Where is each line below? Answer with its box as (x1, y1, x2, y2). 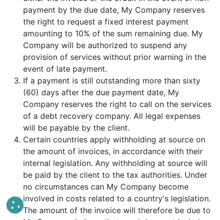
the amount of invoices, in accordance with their (23, 146, 203, 156)
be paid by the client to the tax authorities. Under (23, 170, 207, 180)
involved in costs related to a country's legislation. (23, 193, 211, 203)
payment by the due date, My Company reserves (23, 5, 205, 15)
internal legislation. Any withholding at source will (23, 158, 207, 168)
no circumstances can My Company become (23, 182, 189, 192)
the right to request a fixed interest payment (23, 17, 189, 27)
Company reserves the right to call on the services (23, 99, 211, 109)
